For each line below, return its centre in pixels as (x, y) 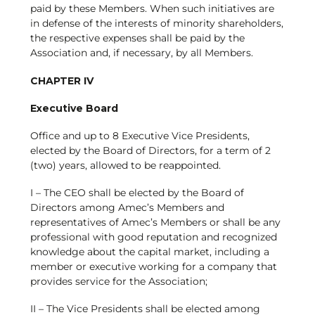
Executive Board (74, 108)
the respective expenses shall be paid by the (137, 38)
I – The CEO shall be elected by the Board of (137, 193)
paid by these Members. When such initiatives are (152, 9)
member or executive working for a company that (153, 267)
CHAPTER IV (62, 81)
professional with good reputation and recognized (153, 237)
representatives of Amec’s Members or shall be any (155, 223)
